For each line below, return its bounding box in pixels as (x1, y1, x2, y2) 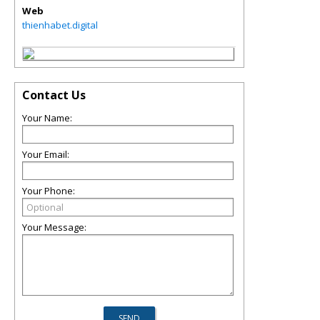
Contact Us (22, 87, 86, 103)
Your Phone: (22, 184, 75, 197)
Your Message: (22, 221, 86, 234)
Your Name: (22, 111, 72, 124)
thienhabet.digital (22, 19, 98, 31)
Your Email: (22, 148, 69, 161)
